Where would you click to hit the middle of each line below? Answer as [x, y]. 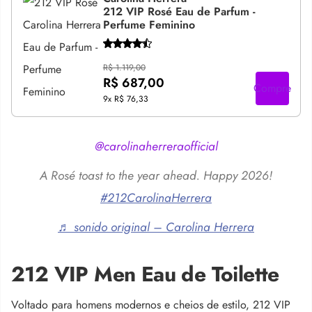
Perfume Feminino [149, 25]
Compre [272, 88]
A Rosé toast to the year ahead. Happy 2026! [156, 175]
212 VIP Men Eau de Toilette [145, 274]
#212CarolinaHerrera [156, 197]
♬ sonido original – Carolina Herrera [156, 227]
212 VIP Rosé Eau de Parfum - [179, 11]
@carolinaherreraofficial [156, 146]
